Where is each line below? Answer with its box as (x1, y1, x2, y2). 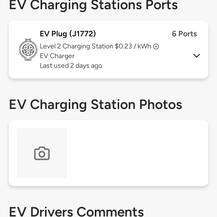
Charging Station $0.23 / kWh (62, 42, 151, 51)
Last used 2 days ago (39, 62, 102, 70)
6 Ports (172, 29, 197, 39)
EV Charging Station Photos (8, 96, 182, 113)
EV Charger (39, 52, 75, 61)
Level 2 (39, 42, 62, 51)
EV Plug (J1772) (39, 29, 96, 39)
